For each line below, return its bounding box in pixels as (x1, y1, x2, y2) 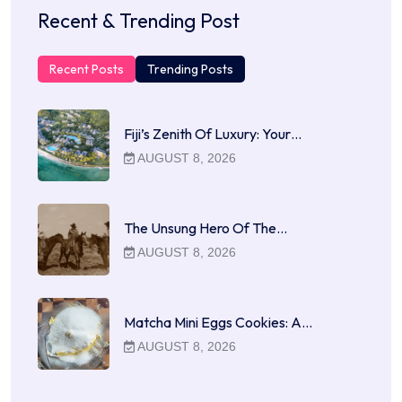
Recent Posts (49, 61, 124, 78)
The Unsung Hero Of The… (124, 219, 287, 238)
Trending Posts (147, 61, 233, 78)
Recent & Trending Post (38, 8, 240, 34)
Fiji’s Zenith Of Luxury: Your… (124, 125, 301, 144)
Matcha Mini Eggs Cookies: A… (124, 313, 312, 332)
